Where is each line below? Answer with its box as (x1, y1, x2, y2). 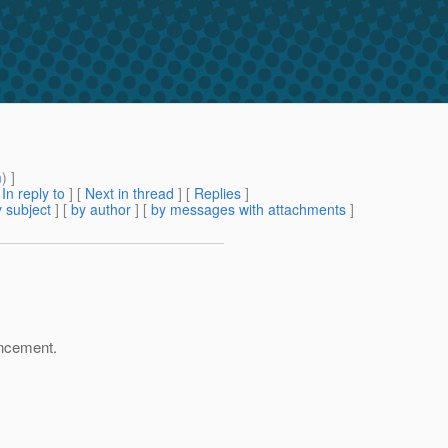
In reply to (2, 183, 65, 204)
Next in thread (85, 183, 174, 204)
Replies (194, 183, 241, 204)
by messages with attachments (151, 199, 346, 220)
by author (71, 199, 131, 220)
